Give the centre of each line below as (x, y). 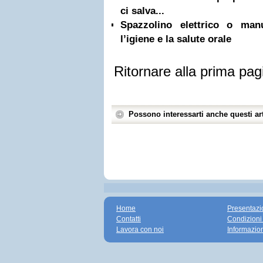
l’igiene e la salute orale (176, 39)
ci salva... (142, 11)
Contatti (129, 219)
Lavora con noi (140, 230)
